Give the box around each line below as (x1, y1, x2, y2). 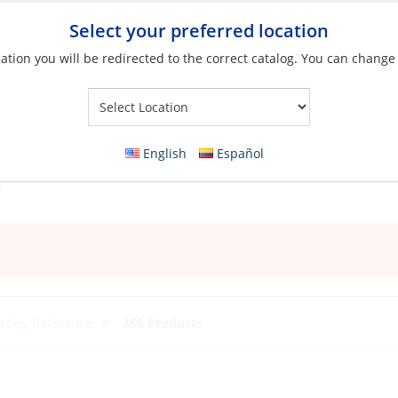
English (143, 145, 187, 162)
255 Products (123, 314, 203, 331)
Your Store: (131, 107, 197, 123)
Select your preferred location (69, 19, 329, 43)
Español (217, 145, 265, 162)
